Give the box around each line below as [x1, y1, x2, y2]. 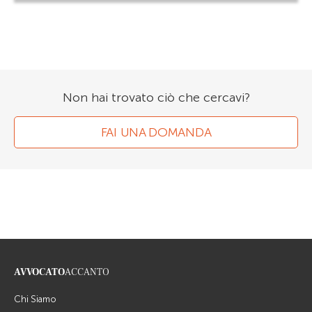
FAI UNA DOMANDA [100, 125, 212, 141]
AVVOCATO [14, 266, 65, 279]
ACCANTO [65, 266, 109, 279]
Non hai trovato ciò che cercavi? [62, 90, 250, 106]
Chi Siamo [14, 294, 56, 305]
